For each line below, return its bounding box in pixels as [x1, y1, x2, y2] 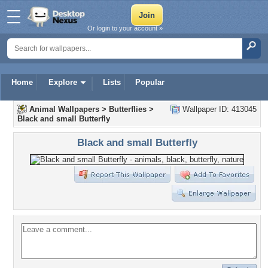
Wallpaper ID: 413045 [180, 105, 257, 114]
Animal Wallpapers [29, 105, 99, 114]
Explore [48, 78, 77, 87]
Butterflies [109, 105, 147, 114]
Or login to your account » [87, 25, 163, 32]
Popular [135, 78, 165, 87]
